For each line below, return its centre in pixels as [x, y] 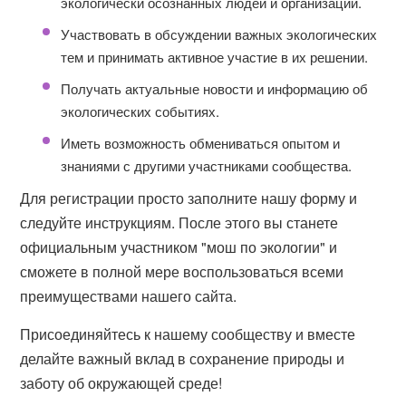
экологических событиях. [140, 111]
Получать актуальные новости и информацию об [215, 88]
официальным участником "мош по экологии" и [179, 247]
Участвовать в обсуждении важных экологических [219, 34]
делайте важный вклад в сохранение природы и [183, 358]
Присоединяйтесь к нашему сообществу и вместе [188, 334]
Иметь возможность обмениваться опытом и [201, 143]
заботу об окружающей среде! [121, 383]
